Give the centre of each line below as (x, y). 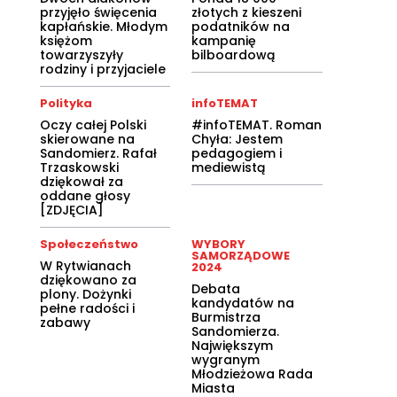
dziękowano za (88, 280)
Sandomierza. (236, 331)
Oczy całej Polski (93, 125)
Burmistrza (226, 317)
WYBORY (219, 244)
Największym (233, 345)
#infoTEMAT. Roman (257, 125)
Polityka (66, 103)
